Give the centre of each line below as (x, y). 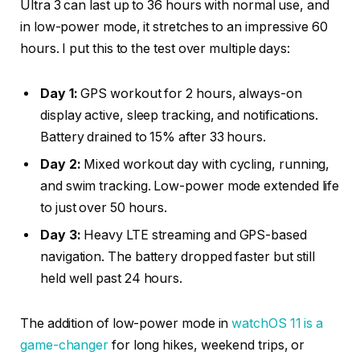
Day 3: (61, 235)
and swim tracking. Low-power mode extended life (190, 186)
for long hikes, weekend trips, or (207, 345)
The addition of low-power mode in (126, 323)
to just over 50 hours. (104, 207)
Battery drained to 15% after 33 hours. (153, 137)
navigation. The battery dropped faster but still (178, 256)
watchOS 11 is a (278, 323)
